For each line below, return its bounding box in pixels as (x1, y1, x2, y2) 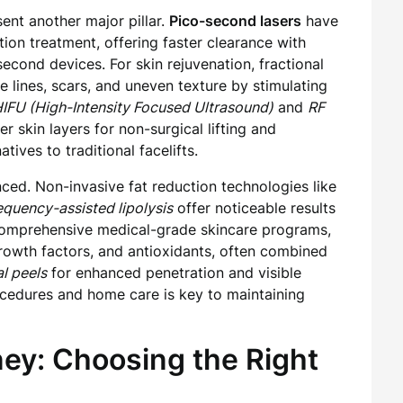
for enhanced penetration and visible (47, 264, 301, 282)
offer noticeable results (173, 199, 336, 217)
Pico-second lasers (169, 12, 301, 30)
